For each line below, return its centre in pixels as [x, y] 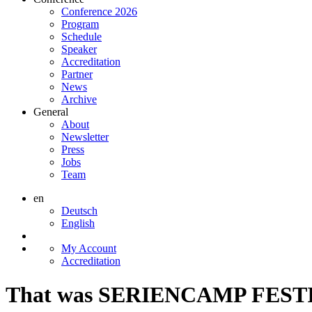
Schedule [81, 36]
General [51, 111]
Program [80, 24]
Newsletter [85, 136]
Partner [77, 74]
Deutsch [79, 210]
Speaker [79, 49]
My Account [89, 248]
